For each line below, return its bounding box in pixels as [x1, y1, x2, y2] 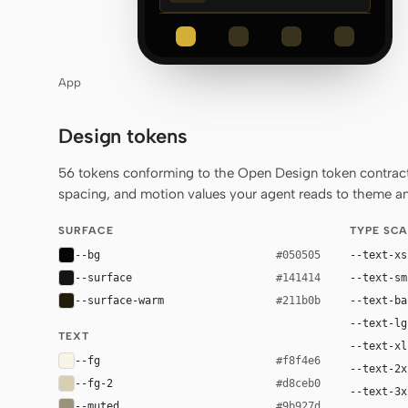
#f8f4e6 [276, 353, 321, 367]
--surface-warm [75, 293, 164, 307]
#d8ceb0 [276, 376, 321, 390]
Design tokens [58, 124, 188, 148]
